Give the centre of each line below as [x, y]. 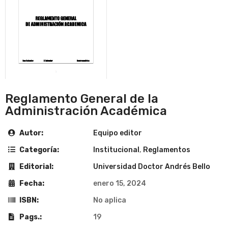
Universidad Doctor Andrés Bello [152, 166]
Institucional [116, 150]
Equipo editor [118, 133]
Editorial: [36, 166]
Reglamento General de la [82, 98]
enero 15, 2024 [120, 183]
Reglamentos [167, 150]
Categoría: [38, 150]
